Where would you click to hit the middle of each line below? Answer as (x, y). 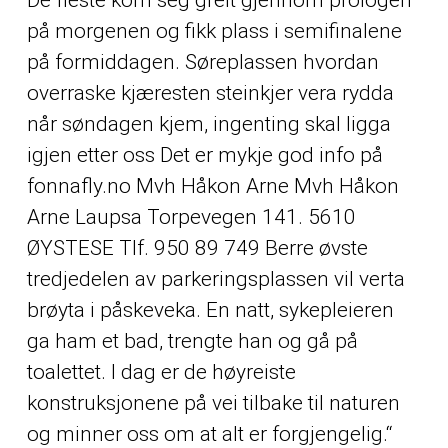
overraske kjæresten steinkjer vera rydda (210, 93)
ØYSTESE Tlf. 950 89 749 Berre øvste (197, 248)
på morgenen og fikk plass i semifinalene (214, 31)
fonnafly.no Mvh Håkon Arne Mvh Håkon (212, 186)
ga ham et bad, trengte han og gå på (192, 341)
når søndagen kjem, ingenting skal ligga (208, 124)
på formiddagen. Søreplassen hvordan (202, 62)
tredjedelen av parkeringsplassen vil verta (215, 279)
